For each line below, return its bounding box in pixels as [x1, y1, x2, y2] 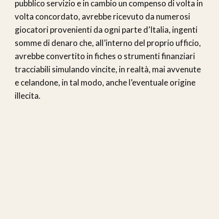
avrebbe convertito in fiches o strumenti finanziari [15, 50, 195, 61]
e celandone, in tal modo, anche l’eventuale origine [15, 77, 196, 88]
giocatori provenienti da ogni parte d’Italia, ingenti [15, 24, 197, 35]
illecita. [15, 90, 41, 101]
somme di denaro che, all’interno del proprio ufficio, [15, 37, 201, 48]
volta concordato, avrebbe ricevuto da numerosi [15, 11, 190, 22]
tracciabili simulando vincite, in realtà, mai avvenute [15, 64, 201, 74]
